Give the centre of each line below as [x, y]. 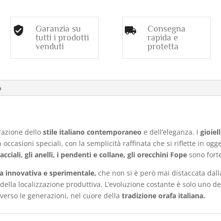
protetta [163, 47]
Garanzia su [58, 29]
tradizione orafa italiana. [164, 196]
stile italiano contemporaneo [92, 132]
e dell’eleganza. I [171, 132]
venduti [50, 47]
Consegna [166, 29]
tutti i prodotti [62, 38]
